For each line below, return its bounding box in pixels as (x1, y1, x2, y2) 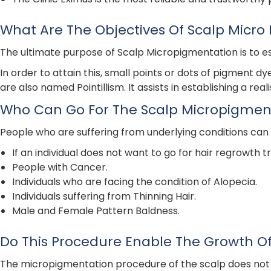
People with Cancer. (12, 160, 108, 175)
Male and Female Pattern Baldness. (12, 204, 180, 218)
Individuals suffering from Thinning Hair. (12, 189, 196, 204)
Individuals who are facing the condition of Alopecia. (12, 175, 257, 189)
